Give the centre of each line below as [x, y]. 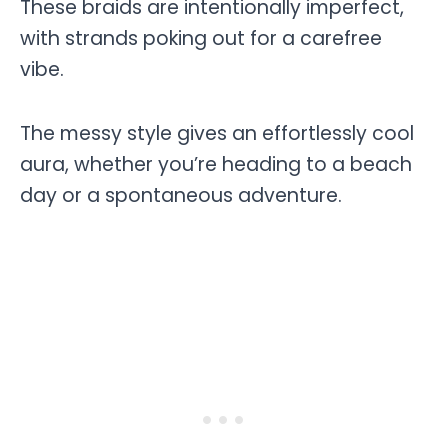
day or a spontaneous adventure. [181, 196]
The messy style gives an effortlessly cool [217, 134]
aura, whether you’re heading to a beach [216, 165]
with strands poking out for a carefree [201, 38]
